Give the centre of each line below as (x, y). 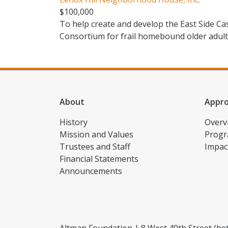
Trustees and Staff (95, 147)
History (74, 122)
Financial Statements (99, 159)
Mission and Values (96, 134)
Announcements (91, 171)
